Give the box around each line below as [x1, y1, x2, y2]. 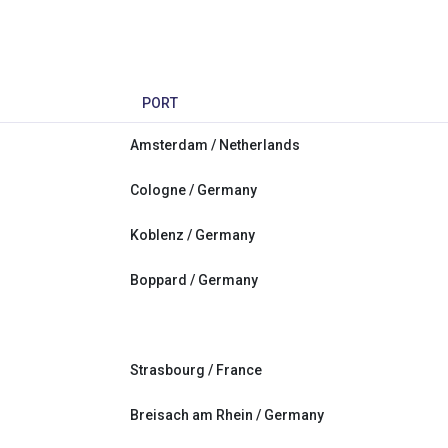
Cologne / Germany [130, 181, 257, 198]
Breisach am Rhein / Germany [130, 406, 324, 423]
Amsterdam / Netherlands [130, 136, 300, 153]
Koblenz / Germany [130, 226, 255, 243]
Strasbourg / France [130, 361, 262, 378]
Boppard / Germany [130, 271, 258, 288]
